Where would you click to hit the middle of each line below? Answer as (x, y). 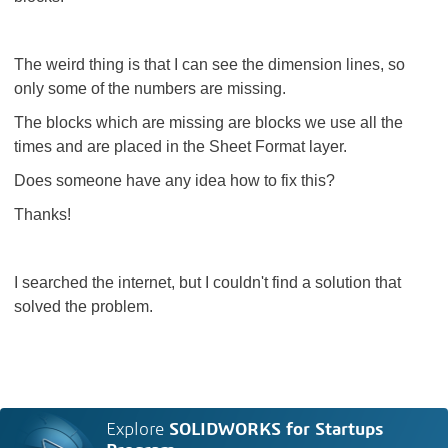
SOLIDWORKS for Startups (276, 430)
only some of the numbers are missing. (152, 88)
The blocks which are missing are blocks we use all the (208, 122)
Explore (138, 430)
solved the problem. (85, 306)
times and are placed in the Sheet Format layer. (180, 146)
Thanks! (42, 214)
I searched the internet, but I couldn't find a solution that (207, 282)
